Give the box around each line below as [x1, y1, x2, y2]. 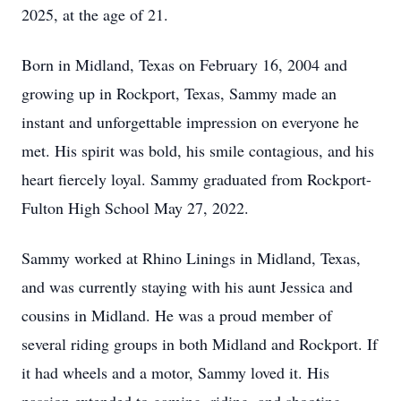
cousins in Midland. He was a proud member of [21, 304, 332, 326]
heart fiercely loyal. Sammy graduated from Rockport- [21, 168, 371, 190]
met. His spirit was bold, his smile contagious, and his [21, 140, 374, 161]
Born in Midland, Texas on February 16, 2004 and [21, 54, 347, 75]
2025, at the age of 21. [21, 4, 168, 25]
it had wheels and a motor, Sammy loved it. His [21, 362, 329, 383]
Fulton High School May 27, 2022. [21, 197, 249, 218]
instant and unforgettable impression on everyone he [21, 111, 359, 132]
